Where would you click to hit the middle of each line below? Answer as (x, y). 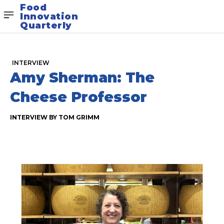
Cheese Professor (78, 97)
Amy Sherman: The (82, 78)
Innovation (49, 16)
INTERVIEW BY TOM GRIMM (55, 117)
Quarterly (46, 25)
